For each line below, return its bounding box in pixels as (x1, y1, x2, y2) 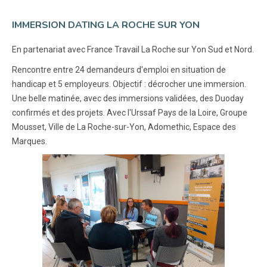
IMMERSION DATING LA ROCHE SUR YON (12, 18, 200, 32)
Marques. (12, 136, 47, 146)
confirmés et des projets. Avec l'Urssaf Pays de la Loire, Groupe (12, 107, 247, 117)
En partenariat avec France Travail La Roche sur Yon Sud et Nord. (12, 44, 254, 54)
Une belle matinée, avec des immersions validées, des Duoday (12, 93, 244, 103)
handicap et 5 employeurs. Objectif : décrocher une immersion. (12, 79, 246, 89)
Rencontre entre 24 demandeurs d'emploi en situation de (12, 64, 226, 74)
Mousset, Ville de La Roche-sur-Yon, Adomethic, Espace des (12, 122, 236, 132)
